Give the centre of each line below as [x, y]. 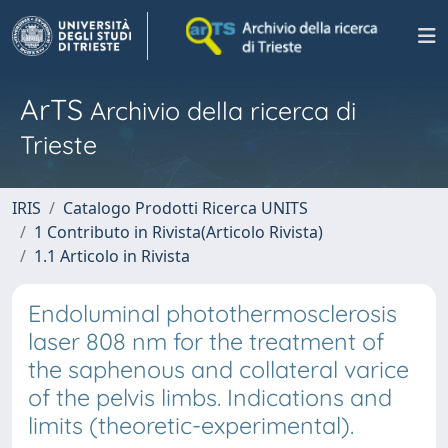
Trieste [58, 144]
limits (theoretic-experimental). [191, 425]
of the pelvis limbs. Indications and [210, 397]
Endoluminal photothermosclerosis [212, 313]
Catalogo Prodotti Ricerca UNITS [185, 208]
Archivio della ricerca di [219, 110]
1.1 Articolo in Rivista [112, 256]
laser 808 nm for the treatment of [206, 341]
